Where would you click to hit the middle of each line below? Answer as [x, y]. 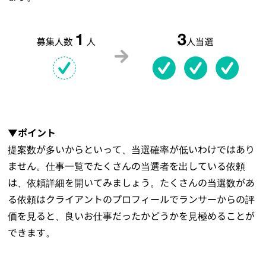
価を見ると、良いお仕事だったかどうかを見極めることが [132, 216]
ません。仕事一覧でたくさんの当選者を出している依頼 [127, 166]
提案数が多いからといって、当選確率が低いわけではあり [132, 149]
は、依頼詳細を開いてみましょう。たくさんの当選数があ [132, 183]
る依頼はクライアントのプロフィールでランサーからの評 [132, 199]
